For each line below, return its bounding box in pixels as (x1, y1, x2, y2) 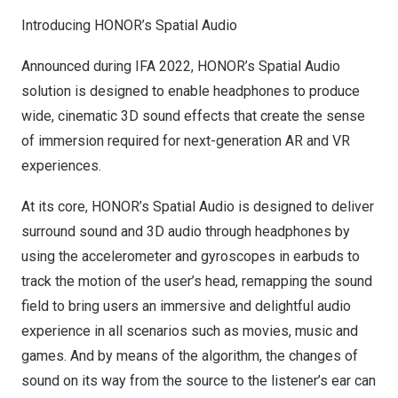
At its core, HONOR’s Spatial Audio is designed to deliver (21, 198, 374, 215)
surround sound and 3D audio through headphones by (21, 223, 350, 240)
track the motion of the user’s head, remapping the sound (21, 273, 372, 290)
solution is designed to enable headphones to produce (21, 83, 360, 99)
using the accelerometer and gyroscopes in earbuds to (21, 248, 360, 265)
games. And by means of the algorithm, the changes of (21, 347, 358, 364)
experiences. (21, 157, 101, 174)
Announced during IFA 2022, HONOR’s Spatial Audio (21, 58, 340, 75)
